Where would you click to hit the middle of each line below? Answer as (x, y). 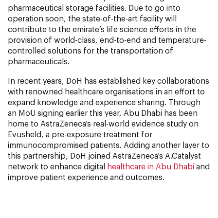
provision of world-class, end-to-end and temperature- (107, 40)
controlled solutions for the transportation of (91, 51)
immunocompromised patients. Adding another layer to (109, 145)
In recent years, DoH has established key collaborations (109, 81)
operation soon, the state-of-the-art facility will (92, 18)
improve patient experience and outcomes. (86, 177)
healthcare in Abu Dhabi (151, 166)
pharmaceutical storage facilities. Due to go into (94, 8)
